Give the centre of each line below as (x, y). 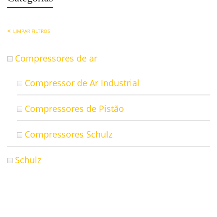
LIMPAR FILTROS (31, 31)
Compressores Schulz (69, 134)
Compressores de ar (56, 58)
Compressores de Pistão (74, 109)
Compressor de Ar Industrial (82, 83)
